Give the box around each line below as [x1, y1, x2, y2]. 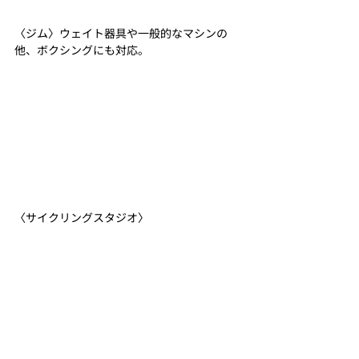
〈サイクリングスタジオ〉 [14, 209, 149, 226]
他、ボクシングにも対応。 [14, 42, 149, 58]
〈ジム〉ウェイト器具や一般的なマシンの [14, 25, 228, 42]
